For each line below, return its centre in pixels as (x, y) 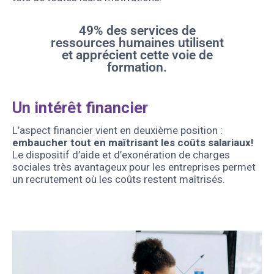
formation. (137, 68)
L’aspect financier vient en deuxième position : (117, 130)
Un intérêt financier (80, 107)
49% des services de (137, 31)
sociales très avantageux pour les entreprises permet (134, 167)
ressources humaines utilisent (137, 43)
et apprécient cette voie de (137, 55)
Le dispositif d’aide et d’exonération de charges (121, 154)
